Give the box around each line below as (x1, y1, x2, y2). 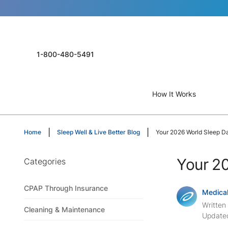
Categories (24, 156, 66, 167)
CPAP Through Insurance (24, 184, 108, 193)
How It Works (152, 90, 196, 98)
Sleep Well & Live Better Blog (57, 128, 140, 136)
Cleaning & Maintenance (24, 205, 105, 214)
